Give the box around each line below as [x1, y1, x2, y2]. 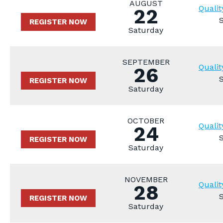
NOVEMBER [124, 175, 168, 184]
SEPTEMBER [122, 57, 170, 67]
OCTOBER [127, 116, 164, 125]
